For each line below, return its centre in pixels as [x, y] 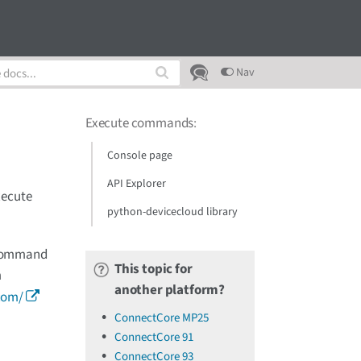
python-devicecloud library [172, 212]
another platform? [170, 290]
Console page [139, 156]
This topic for [154, 269]
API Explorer [136, 184]
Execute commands [140, 123]
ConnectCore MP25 [162, 318]
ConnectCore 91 [154, 337]
